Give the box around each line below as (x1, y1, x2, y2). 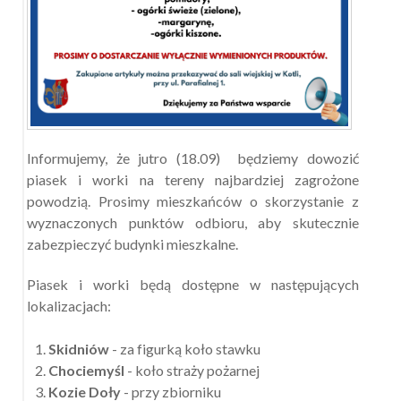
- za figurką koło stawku (109, 339, 260, 357)
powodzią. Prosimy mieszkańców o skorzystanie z (27, 192, 360, 210)
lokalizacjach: (27, 296, 111, 314)
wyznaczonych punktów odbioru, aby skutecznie (27, 214, 360, 232)
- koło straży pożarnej (124, 361, 260, 379)
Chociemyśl (48, 361, 124, 379)
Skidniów (48, 339, 109, 357)
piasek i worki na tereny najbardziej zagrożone (27, 171, 360, 189)
